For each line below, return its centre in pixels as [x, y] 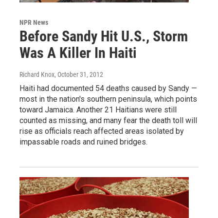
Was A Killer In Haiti [78, 53]
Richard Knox [37, 74]
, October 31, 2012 [79, 74]
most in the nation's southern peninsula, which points [108, 99]
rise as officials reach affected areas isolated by [102, 131]
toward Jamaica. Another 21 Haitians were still [98, 109]
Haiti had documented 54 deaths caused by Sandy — [108, 88]
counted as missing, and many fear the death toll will [108, 120]
